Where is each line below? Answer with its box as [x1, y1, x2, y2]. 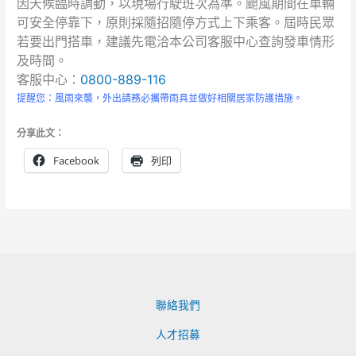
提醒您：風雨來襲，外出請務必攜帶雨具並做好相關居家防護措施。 [17, 92, 304, 105]
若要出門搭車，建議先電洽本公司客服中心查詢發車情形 [17, 33, 335, 50]
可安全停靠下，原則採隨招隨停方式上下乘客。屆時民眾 [17, 14, 335, 31]
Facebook [53, 153, 100, 168]
